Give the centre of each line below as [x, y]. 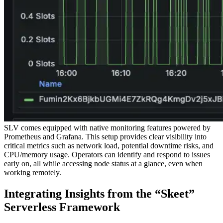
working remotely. [33, 173]
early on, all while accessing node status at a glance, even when [103, 164]
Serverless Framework [62, 207]
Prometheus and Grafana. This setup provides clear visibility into [105, 137]
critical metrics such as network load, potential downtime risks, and [109, 146]
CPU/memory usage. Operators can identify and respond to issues [107, 155]
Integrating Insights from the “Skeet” [99, 194]
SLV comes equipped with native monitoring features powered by [107, 128]
